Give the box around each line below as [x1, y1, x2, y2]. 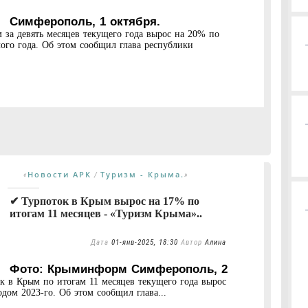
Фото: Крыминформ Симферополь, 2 [10, 262, 228, 276]
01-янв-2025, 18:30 [111, 237, 178, 247]
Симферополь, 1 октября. [10, 14, 160, 28]
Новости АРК [27, 168, 91, 179]
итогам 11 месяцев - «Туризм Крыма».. [10, 207, 202, 219]
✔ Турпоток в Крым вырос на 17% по [10, 195, 199, 207]
